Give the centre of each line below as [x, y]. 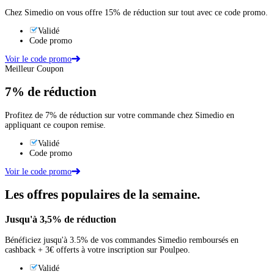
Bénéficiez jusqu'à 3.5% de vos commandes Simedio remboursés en [122, 240]
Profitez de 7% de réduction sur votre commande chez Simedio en [120, 115]
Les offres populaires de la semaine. [102, 195]
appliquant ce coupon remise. [55, 125]
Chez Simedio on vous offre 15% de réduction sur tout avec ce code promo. [136, 12]
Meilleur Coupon [34, 68]
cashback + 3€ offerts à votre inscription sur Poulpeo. [98, 250]
